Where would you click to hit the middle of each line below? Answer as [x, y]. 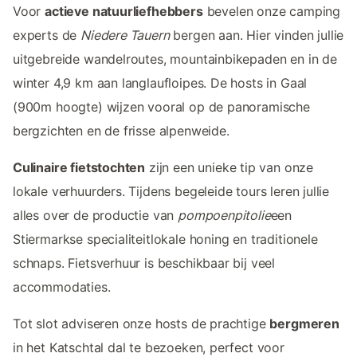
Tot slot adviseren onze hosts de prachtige [141, 324]
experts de [47, 35]
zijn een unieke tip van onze [229, 168]
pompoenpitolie [224, 216]
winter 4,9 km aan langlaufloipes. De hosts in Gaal [160, 83]
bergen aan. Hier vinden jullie [257, 35]
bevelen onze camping [272, 12]
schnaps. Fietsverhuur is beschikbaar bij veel [144, 263]
